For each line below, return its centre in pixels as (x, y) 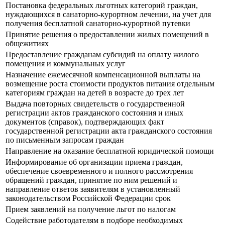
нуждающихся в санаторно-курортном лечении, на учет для (108, 15)
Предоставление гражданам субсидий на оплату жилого (102, 55)
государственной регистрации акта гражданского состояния (109, 131)
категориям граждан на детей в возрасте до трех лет (96, 93)
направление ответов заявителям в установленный (93, 189)
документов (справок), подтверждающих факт (85, 122)
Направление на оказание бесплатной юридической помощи (110, 151)
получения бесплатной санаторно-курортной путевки (99, 24)
